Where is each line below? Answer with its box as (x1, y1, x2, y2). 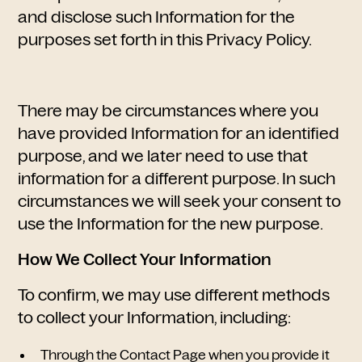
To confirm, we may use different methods (18, 285, 330, 305)
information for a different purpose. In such (18, 169, 336, 188)
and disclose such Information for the (18, 7, 296, 27)
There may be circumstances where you (18, 101, 319, 120)
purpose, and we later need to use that (18, 146, 309, 166)
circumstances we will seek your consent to (18, 192, 342, 211)
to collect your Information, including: (18, 308, 295, 327)
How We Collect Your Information (18, 250, 272, 269)
